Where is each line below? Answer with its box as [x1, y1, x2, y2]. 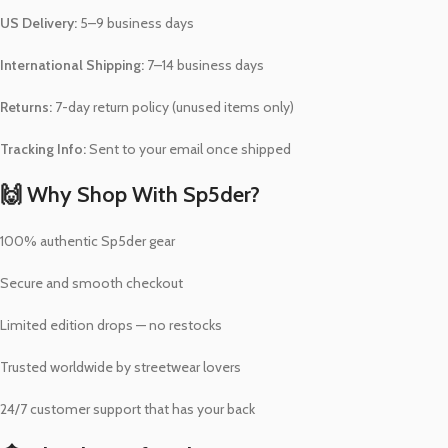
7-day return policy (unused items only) [52, 98, 294, 117]
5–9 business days [77, 14, 194, 33]
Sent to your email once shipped [86, 140, 291, 159]
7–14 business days [144, 56, 264, 75]
